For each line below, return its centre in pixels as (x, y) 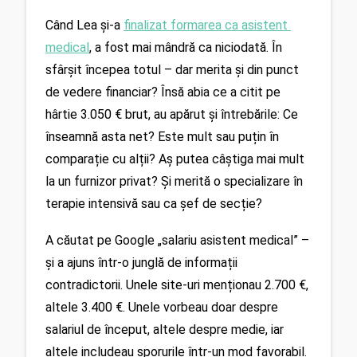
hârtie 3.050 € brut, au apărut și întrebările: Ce (172, 114)
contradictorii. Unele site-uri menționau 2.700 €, (177, 285)
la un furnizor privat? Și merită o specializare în (174, 181)
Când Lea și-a (84, 25)
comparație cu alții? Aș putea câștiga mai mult (175, 159)
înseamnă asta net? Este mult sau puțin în (162, 136)
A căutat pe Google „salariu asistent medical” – (177, 241)
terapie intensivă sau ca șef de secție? (154, 203)
